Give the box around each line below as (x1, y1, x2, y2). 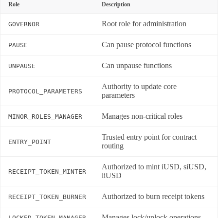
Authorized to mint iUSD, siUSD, (102, 163, 206, 171)
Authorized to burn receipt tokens (102, 192, 204, 201)
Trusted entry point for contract (102, 133, 197, 142)
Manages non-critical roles (102, 112, 182, 121)
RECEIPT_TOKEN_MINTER (8, 168, 86, 176)
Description (102, 1, 130, 8)
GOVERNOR (8, 20, 39, 28)
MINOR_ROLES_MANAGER (8, 113, 82, 121)
